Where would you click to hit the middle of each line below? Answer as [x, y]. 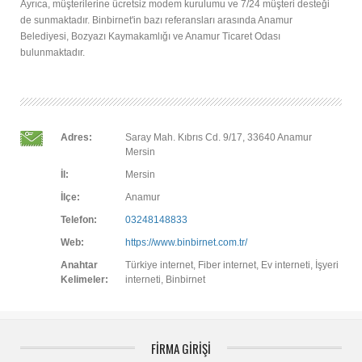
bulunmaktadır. [53, 53]
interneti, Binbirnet [165, 280]
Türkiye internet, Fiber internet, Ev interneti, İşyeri [232, 265]
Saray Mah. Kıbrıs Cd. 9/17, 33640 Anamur [219, 137]
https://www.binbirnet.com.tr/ [186, 242]
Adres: [76, 137]
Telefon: [79, 220]
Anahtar [79, 265]
